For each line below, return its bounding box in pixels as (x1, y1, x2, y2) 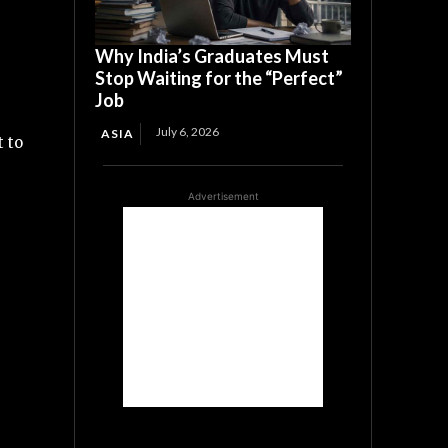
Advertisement (187, 190, 259, 203)
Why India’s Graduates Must (95, 45, 330, 68)
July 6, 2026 (156, 124, 220, 140)
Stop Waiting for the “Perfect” (95, 67, 344, 90)
